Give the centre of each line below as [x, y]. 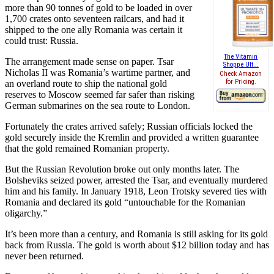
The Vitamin [241, 56]
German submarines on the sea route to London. [98, 105]
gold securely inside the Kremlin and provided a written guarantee [132, 137]
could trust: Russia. [42, 40]
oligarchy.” [26, 213]
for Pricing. [241, 82]
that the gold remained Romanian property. [87, 148]
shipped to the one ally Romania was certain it [94, 29]
